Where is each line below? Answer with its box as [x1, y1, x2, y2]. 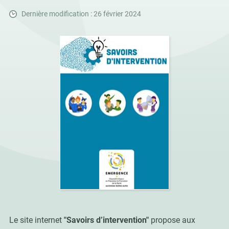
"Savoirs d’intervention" [63, 215, 149, 225]
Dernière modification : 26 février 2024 [21, 10, 141, 18]
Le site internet [9, 215, 64, 225]
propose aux [148, 215, 195, 225]
